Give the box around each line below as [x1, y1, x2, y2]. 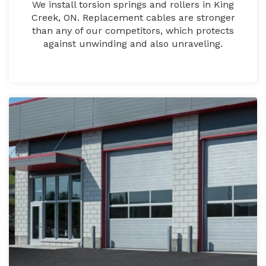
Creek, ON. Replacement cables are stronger [31, 12, 235, 24]
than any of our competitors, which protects [32, 25, 234, 37]
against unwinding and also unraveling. [43, 38, 223, 50]
